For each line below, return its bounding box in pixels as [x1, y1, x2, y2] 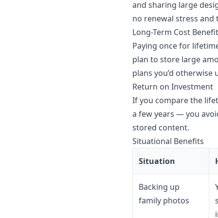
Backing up [139, 182, 180, 193]
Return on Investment [132, 81, 213, 92]
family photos [139, 195, 189, 206]
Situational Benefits [132, 136, 204, 147]
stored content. [132, 122, 189, 133]
